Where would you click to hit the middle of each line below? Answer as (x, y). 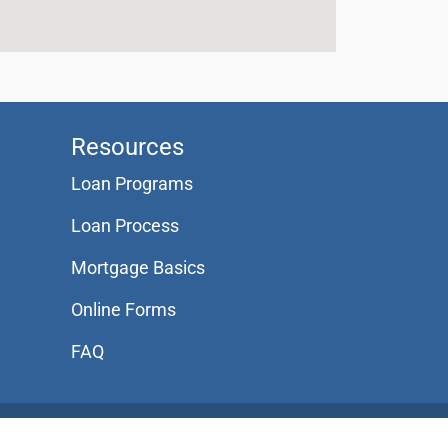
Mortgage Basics (138, 268)
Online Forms (123, 310)
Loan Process (125, 226)
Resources (127, 147)
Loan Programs (132, 184)
